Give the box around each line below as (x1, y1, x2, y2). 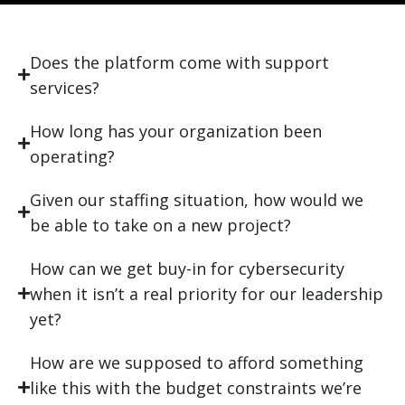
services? (30, 76, 99, 99)
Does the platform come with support (30, 51, 329, 73)
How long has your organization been (30, 119, 322, 142)
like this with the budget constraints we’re (30, 376, 362, 399)
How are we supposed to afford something (30, 351, 363, 373)
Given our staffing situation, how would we (30, 188, 363, 211)
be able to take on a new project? (30, 213, 291, 236)
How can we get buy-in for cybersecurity (30, 257, 344, 279)
